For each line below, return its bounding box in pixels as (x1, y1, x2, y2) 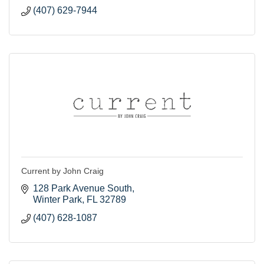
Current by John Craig (21, 166, 104, 176)
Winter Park (33, 194, 82, 204)
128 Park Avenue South (33, 183, 132, 193)
